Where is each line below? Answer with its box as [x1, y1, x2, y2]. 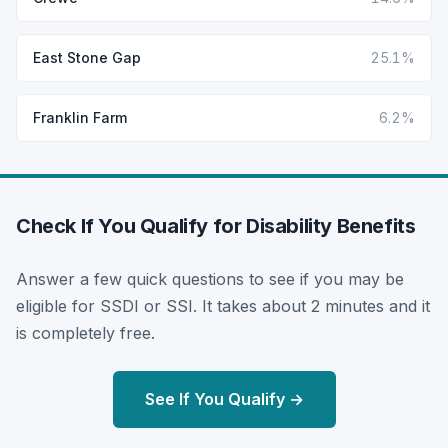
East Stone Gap [33, 48, 141, 66]
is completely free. [16, 322, 155, 343]
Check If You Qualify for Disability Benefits [16, 213, 416, 238]
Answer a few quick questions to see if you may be [16, 268, 404, 289]
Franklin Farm [33, 108, 127, 126]
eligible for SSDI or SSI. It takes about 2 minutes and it [16, 295, 430, 316]
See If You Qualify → [144, 388, 304, 409]
